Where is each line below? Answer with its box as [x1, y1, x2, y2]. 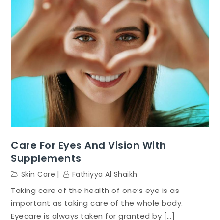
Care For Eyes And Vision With [11, 138, 166, 153]
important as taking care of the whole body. [11, 197, 183, 208]
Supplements [11, 151, 82, 165]
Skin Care [21, 169, 55, 180]
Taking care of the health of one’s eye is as [11, 185, 180, 195]
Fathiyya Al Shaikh [72, 169, 137, 180]
